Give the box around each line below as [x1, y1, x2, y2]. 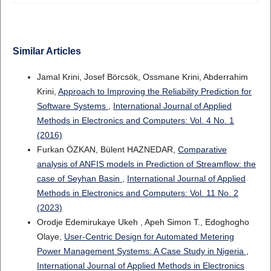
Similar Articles [12, 46, 81, 57]
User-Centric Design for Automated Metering [64, 232, 234, 242]
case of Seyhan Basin [36, 174, 122, 184]
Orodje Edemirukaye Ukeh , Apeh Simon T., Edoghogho [36, 217, 249, 227]
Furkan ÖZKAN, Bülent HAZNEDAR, [36, 145, 178, 155]
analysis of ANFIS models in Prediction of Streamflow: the [36, 159, 256, 169]
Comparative [177, 145, 227, 155]
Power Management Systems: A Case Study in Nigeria [36, 246, 246, 256]
